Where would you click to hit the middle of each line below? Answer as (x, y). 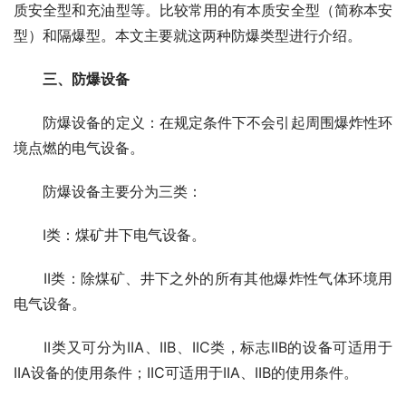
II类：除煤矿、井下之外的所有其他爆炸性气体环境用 (203, 279)
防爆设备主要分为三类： (108, 192)
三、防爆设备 (86, 79)
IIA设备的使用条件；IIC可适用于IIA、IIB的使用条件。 (186, 373)
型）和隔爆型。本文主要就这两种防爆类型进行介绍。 (188, 36)
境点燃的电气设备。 (79, 148)
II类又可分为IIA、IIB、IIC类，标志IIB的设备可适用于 (203, 348)
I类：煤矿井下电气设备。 (110, 235)
